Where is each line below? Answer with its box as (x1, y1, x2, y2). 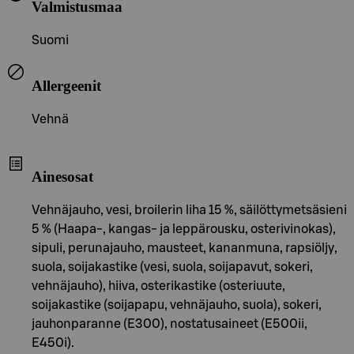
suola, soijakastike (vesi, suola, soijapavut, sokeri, (32, 260, 313, 273)
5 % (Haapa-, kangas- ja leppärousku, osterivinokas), (32, 222, 336, 235)
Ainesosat (32, 168, 93, 186)
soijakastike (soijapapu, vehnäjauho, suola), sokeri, (32, 298, 322, 311)
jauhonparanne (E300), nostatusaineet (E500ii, (32, 317, 307, 330)
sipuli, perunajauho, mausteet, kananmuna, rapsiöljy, (32, 241, 337, 254)
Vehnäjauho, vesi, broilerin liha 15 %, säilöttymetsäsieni (32, 203, 347, 217)
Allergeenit (32, 77, 101, 94)
